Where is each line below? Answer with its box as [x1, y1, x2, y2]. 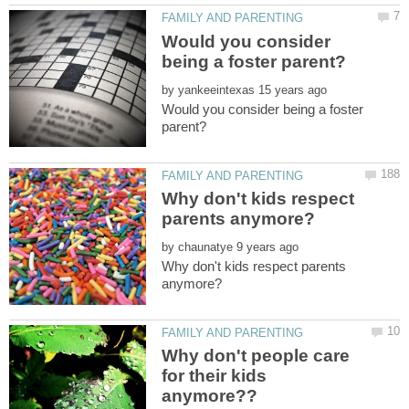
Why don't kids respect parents [162, 257, 347, 274]
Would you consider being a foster [162, 100, 364, 117]
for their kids [162, 366, 267, 386]
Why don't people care [162, 346, 351, 366]
